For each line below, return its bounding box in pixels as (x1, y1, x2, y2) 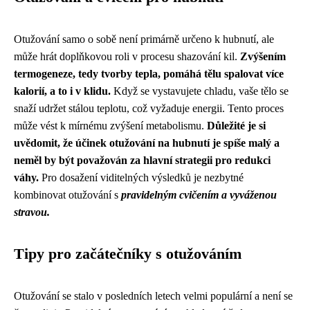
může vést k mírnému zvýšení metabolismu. (14, 120, 207, 131)
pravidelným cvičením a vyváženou (121, 189, 277, 201)
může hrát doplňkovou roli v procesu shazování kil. (14, 51, 240, 62)
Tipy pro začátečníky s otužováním (14, 246, 241, 262)
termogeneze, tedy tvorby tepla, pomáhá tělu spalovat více (14, 68, 284, 80)
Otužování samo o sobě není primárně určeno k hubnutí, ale (14, 33, 274, 45)
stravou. (14, 206, 50, 218)
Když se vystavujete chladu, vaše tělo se (111, 85, 289, 97)
